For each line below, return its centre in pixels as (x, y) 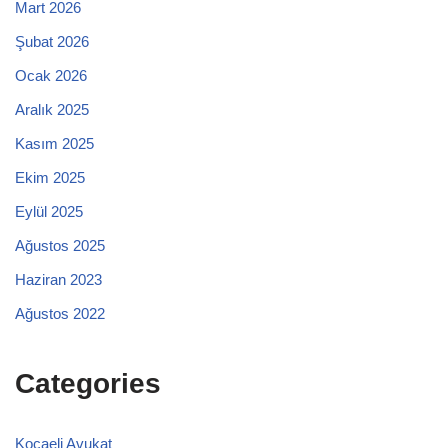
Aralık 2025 (52, 109)
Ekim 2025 (50, 177)
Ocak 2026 (51, 75)
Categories (88, 383)
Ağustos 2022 (60, 313)
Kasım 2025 (54, 143)
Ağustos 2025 (60, 245)
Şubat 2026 (52, 41)
